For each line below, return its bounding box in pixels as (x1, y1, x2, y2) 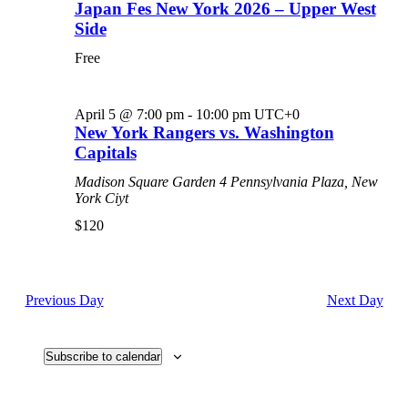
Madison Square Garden (74, 174, 219, 189)
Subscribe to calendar (45, 350, 160, 363)
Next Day (326, 292, 383, 308)
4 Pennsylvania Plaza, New (219, 174, 378, 189)
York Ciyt (74, 190, 128, 206)
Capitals (74, 143, 137, 162)
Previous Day (25, 292, 104, 308)
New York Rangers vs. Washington (74, 123, 334, 142)
